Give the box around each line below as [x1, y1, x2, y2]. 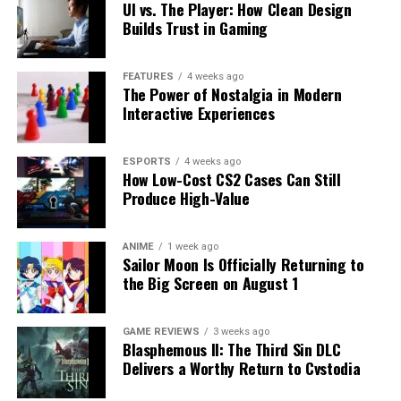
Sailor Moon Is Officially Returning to [122, 252, 364, 276]
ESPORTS [122, 155, 171, 167]
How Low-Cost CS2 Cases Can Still [122, 166, 341, 191]
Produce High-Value [122, 185, 250, 209]
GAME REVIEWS [122, 325, 200, 337]
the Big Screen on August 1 [122, 270, 298, 294]
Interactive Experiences [122, 100, 279, 124]
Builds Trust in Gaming [122, 15, 269, 39]
